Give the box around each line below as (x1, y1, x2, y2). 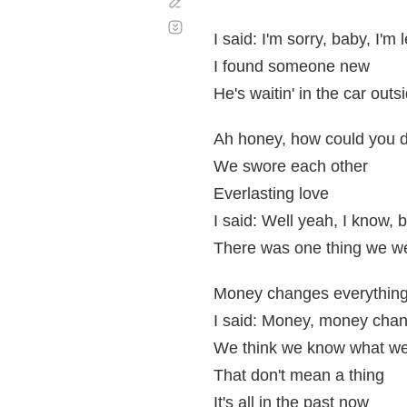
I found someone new (213, 57, 370, 75)
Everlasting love (213, 184, 329, 203)
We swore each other (213, 157, 368, 175)
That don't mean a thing (213, 366, 384, 384)
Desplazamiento (184, 12, 282, 27)
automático (184, 26, 253, 42)
